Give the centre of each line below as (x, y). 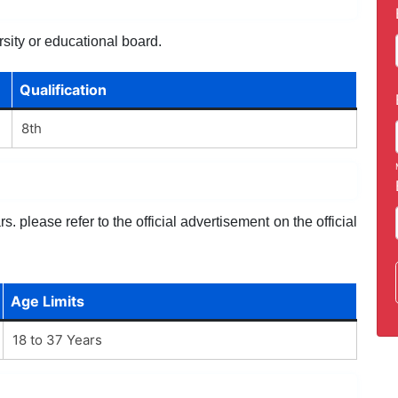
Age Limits (47, 301)
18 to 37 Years (57, 339)
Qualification (63, 89)
